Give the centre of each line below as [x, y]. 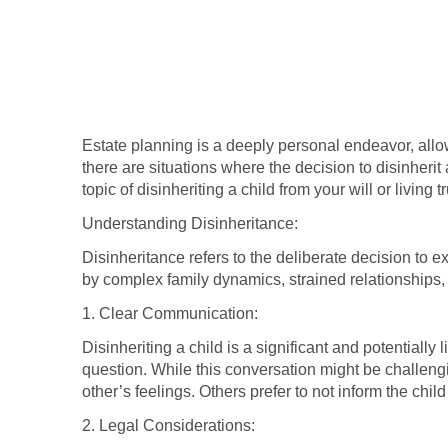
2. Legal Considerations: [168, 425]
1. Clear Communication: [170, 313]
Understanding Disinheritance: [190, 223]
